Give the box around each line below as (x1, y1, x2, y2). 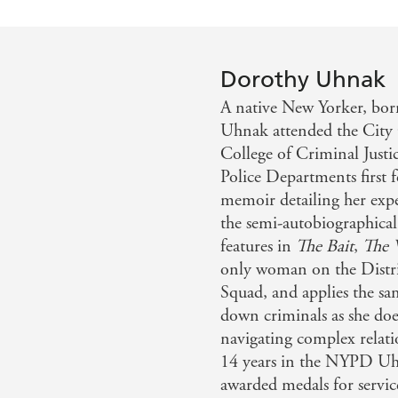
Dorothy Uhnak (220, 65, 386, 93)
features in (220, 235, 297, 258)
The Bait (296, 235, 354, 258)
